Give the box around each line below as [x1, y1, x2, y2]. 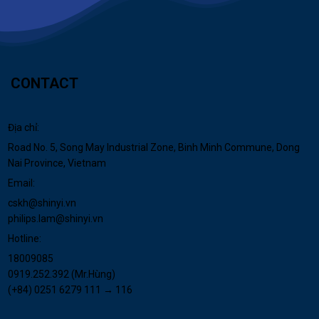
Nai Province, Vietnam [8, 157, 106, 169]
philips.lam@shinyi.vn [8, 212, 103, 224]
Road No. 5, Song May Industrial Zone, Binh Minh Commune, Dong [8, 141, 300, 153]
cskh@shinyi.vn [8, 197, 76, 209]
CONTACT [11, 74, 78, 92]
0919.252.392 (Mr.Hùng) [8, 268, 115, 280]
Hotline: [8, 232, 41, 244]
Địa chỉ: [8, 121, 39, 133]
